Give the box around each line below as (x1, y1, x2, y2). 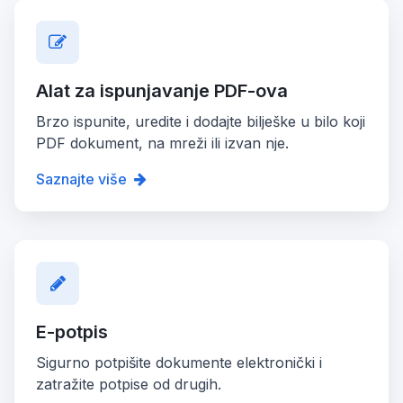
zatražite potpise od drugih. (36, 374, 221, 393)
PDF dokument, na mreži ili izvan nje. (36, 133, 289, 152)
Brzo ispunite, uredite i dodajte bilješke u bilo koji (36, 112, 365, 130)
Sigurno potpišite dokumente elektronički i (36, 353, 322, 372)
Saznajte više (36, 169, 127, 188)
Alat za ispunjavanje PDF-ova (36, 79, 288, 102)
